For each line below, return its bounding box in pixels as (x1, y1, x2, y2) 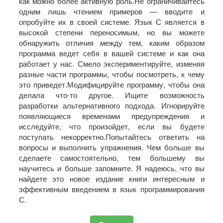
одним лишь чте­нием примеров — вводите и (18, 5, 205, 16)
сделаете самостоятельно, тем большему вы (18, 152, 205, 163)
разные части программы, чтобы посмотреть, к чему (18, 68, 205, 79)
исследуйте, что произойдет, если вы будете (18, 120, 205, 131)
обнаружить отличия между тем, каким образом (18, 37, 205, 48)
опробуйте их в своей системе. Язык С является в (18, 16, 205, 27)
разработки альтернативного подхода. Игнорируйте (18, 100, 205, 111)
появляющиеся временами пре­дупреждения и (18, 110, 205, 121)
